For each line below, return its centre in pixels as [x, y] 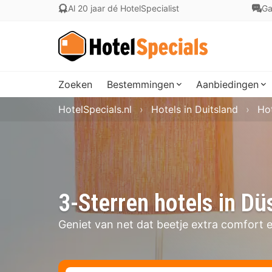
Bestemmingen [141, 84]
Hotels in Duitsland [195, 109]
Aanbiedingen [227, 84]
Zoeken [75, 84]
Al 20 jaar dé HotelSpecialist [124, 8]
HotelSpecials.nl [95, 109]
